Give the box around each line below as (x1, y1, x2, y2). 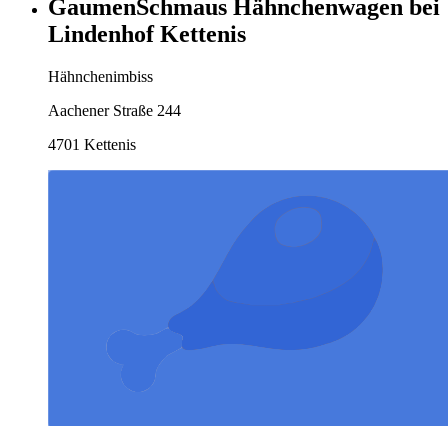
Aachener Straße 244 (48, 102, 181, 120)
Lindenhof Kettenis (48, 21, 246, 48)
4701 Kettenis (48, 136, 136, 154)
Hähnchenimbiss (48, 68, 153, 86)
